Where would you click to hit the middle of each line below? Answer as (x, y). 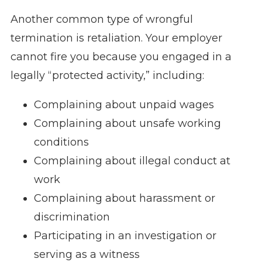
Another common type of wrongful (101, 20)
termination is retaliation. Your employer (116, 38)
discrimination (72, 217)
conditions (61, 142)
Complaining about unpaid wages (124, 105)
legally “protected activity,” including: (107, 76)
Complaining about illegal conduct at (132, 161)
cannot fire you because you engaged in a (121, 57)
